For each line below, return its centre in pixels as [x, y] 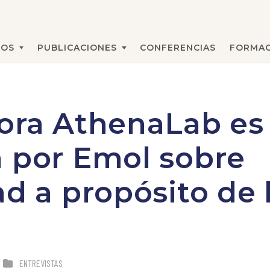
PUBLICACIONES [77, 48]
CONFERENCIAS [178, 48]
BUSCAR [128, 54]
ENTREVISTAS [41, 263]
